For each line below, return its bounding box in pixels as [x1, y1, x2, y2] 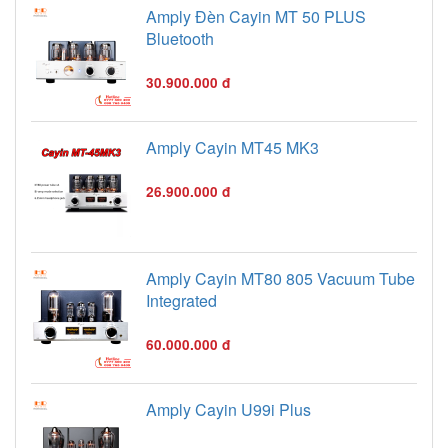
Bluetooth [146, 27, 214, 51]
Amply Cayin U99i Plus [146, 398, 311, 422]
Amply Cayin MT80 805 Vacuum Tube [146, 267, 415, 291]
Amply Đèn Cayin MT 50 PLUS [146, 5, 366, 29]
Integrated [146, 289, 217, 313]
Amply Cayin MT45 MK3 [146, 136, 319, 160]
